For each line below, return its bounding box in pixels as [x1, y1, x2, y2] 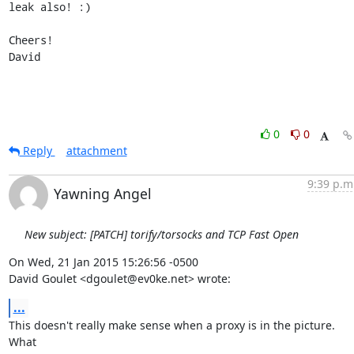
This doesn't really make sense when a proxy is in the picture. [8, 318, 335, 333]
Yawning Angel [53, 184, 152, 203]
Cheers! [8, 32, 53, 47]
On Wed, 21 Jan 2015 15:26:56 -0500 [8, 254, 198, 269]
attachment [66, 143, 127, 158]
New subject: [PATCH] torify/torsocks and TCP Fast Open [24, 227, 299, 242]
